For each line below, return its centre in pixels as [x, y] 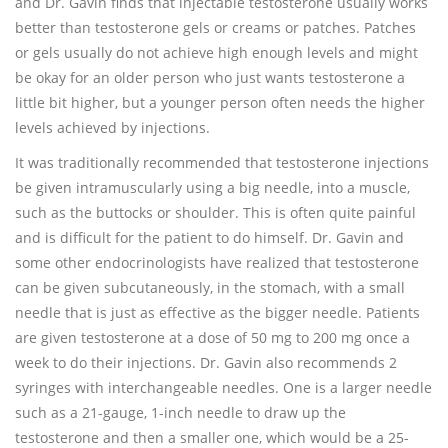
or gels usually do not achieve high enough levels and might [216, 52]
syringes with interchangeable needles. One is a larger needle [223, 387]
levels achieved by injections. [112, 127]
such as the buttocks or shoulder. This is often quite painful [215, 212]
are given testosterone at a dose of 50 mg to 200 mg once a [212, 337]
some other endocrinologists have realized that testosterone [217, 262]
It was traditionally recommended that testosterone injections [222, 162]
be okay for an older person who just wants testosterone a [210, 77]
